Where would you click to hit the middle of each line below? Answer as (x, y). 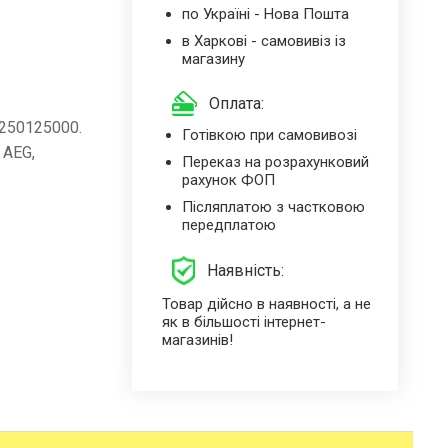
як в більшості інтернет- (243, 321)
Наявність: (246, 271)
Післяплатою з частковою (273, 207)
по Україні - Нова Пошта (265, 13)
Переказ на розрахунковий (275, 162)
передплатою (228, 225)
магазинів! (197, 339)
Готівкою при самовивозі (269, 135)
